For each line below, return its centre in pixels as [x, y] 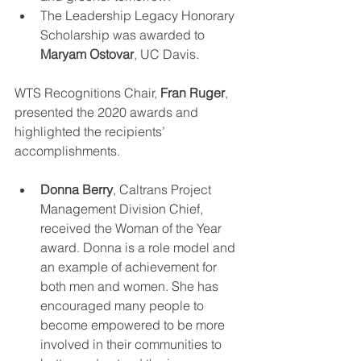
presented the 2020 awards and [108, 112]
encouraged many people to [124, 305]
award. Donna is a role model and [139, 247]
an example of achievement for [130, 267]
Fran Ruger [193, 93]
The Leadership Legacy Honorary [139, 15]
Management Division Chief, [123, 209]
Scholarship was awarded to [124, 35]
